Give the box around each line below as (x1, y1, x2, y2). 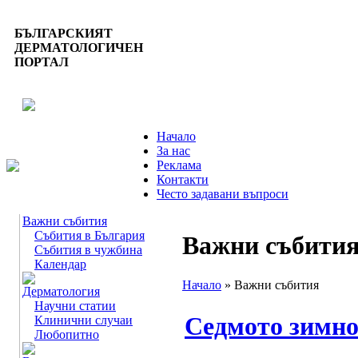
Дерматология (22, 284, 100, 298)
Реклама (157, 158, 201, 172)
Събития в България (34, 229, 145, 242)
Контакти (157, 173, 209, 186)
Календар (34, 257, 86, 271)
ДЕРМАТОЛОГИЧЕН (14, 41, 143, 54)
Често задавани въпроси (157, 187, 288, 201)
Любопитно (34, 328, 99, 341)
